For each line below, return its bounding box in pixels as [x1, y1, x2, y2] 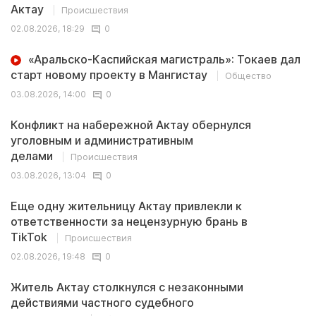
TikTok [11, 230, 50, 244]
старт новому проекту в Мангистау [11, 68, 210, 82]
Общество [225, 71, 272, 81]
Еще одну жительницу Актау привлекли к [11, 199, 242, 213]
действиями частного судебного [11, 296, 194, 310]
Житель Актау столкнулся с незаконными [11, 280, 243, 294]
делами [11, 149, 56, 163]
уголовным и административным [11, 133, 193, 147]
